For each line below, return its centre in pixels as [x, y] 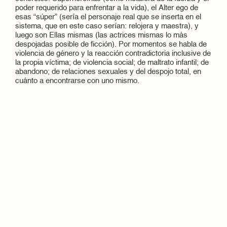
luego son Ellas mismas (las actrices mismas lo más [101, 36]
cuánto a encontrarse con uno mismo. [77, 81]
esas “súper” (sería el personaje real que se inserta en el [108, 17]
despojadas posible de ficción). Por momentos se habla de [111, 45]
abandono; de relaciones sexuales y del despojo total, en [108, 72]
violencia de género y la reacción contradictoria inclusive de [113, 54]
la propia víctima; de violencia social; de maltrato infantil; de [112, 63]
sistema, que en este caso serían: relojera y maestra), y [107, 27]
